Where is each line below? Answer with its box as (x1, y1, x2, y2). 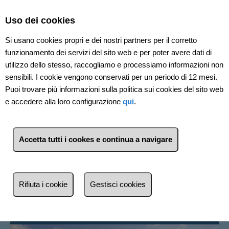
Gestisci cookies (90, 180, 146, 189)
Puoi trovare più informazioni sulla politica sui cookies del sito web (5, 85, 223, 94)
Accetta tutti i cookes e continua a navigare (19, 135, 172, 144)
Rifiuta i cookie (19, 180, 67, 189)
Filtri (181, 174, 198, 183)
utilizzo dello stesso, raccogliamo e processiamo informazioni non (5, 60, 223, 70)
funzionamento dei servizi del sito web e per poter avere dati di (5, 48, 212, 57)
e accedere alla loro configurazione (5, 97, 123, 106)
